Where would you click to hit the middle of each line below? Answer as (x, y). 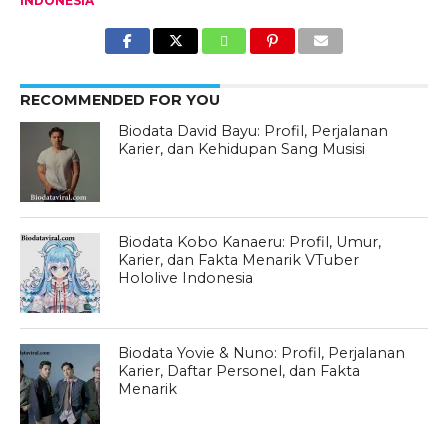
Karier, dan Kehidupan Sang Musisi (242, 148)
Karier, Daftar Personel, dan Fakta (239, 370)
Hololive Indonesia (186, 277)
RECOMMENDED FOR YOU (119, 99)
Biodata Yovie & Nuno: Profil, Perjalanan (262, 352)
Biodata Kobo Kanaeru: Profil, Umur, (250, 241)
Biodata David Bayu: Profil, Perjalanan (253, 130)
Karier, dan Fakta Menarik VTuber (239, 259)
